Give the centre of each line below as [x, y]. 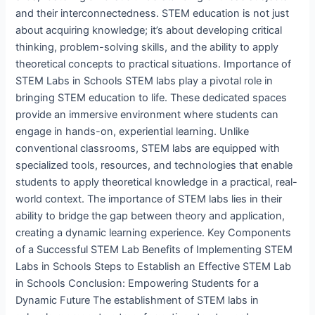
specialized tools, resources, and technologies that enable [154, 166]
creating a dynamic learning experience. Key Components [154, 233]
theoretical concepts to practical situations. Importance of [154, 64]
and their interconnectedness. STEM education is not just [153, 14]
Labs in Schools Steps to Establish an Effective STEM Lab [154, 267]
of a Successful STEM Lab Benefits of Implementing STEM [154, 250]
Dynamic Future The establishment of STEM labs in [137, 301]
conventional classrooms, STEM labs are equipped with [148, 149]
